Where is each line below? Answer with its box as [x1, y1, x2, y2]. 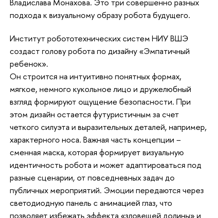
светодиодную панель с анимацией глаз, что [10, 197, 172, 208]
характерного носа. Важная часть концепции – [10, 133, 181, 145]
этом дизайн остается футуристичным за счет [10, 108, 179, 120]
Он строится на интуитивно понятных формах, [10, 70, 182, 82]
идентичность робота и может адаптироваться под [10, 159, 201, 170]
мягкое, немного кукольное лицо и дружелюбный [10, 83, 191, 94]
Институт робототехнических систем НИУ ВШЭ [10, 32, 188, 44]
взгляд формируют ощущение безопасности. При [10, 95, 191, 107]
